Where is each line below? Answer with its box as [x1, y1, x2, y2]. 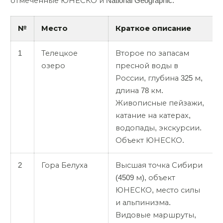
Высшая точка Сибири [115, 161, 203, 169]
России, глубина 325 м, [115, 74, 203, 82]
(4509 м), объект [115, 173, 175, 182]
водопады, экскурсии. [115, 123, 202, 132]
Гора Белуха [41, 161, 88, 169]
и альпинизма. [115, 198, 171, 207]
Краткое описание [115, 24, 191, 32]
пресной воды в [115, 61, 178, 70]
